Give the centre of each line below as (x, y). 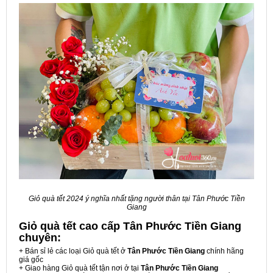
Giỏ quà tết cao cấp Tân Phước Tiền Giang (130, 226)
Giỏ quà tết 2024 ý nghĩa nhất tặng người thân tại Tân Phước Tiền (136, 199)
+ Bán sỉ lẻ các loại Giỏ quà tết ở (73, 251)
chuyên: (40, 238)
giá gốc (31, 260)
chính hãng (224, 251)
